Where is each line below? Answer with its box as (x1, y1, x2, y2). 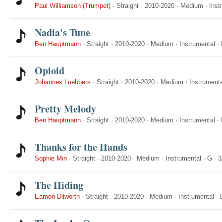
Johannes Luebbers (35, 78, 91, 86)
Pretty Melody (35, 102, 96, 116)
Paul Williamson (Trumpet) (35, 2, 111, 9)
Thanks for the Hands (35, 140, 127, 154)
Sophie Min (35, 155, 67, 162)
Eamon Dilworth (35, 193, 80, 200)
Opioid (35, 63, 64, 78)
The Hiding (35, 178, 83, 192)
